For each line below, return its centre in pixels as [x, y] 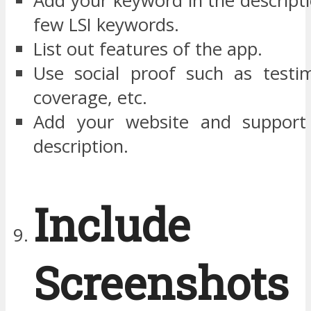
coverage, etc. [90, 98]
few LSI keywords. [106, 25]
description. [81, 146]
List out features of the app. [148, 49]
